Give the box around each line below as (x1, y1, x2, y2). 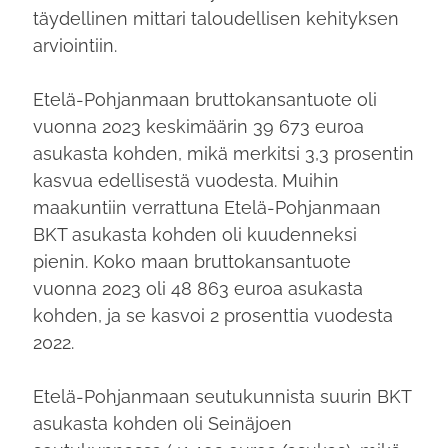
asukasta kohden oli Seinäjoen (33, 412, 293, 434)
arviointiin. (33, 34, 118, 56)
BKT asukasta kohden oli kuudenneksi (33, 223, 358, 245)
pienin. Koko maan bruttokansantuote (33, 250, 352, 272)
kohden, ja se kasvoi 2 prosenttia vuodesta (33, 304, 394, 326)
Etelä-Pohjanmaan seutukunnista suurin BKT (33, 385, 412, 407)
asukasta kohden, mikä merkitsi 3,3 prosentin (33, 142, 415, 164)
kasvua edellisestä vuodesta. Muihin (33, 169, 340, 191)
